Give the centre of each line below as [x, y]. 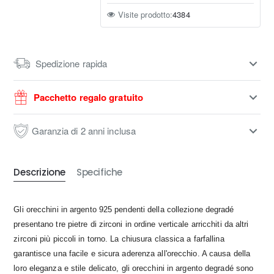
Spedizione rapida [71, 64]
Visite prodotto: [145, 15]
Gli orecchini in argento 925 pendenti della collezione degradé [124, 210]
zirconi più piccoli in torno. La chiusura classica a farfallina [119, 239]
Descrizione [39, 172]
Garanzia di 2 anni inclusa [84, 131]
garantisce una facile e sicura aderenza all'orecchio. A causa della [132, 254]
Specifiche [99, 172]
